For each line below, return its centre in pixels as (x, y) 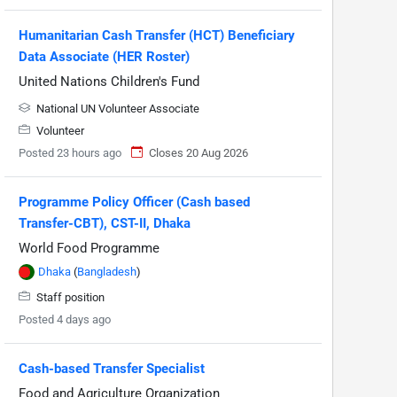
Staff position (69, 297)
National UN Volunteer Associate (117, 108)
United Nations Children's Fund (109, 81)
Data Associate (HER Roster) (104, 56)
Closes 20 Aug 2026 (198, 152)
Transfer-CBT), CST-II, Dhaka (105, 223)
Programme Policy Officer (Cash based (134, 202)
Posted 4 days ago (65, 319)
